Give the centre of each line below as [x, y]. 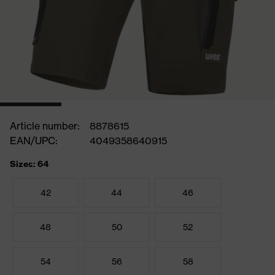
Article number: [45, 126]
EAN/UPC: [34, 141]
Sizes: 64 [29, 164]
